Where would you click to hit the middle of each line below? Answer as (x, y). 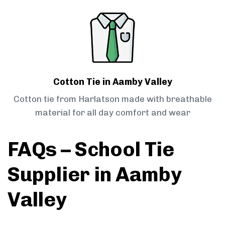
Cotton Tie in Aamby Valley (113, 82)
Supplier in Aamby (95, 175)
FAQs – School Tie (91, 149)
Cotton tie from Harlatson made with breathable (113, 99)
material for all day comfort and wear (113, 113)
